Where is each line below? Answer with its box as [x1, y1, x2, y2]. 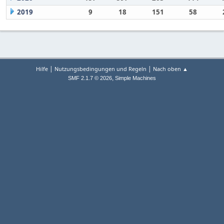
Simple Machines [115, 75, 156, 81]
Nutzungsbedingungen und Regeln [54, 65, 146, 73]
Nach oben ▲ [153, 65, 188, 73]
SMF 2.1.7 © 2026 [68, 75, 112, 81]
